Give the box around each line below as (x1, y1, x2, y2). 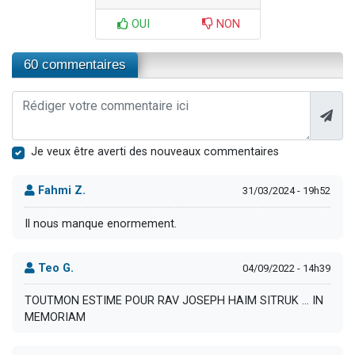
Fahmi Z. (35, 184, 86, 198)
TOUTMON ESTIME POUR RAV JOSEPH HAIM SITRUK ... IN (25, 293, 323, 307)
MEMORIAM (25, 310, 86, 324)
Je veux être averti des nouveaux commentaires (31, 144, 279, 158)
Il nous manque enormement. (25, 216, 177, 231)
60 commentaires (24, 56, 126, 72)
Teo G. (35, 261, 74, 275)
